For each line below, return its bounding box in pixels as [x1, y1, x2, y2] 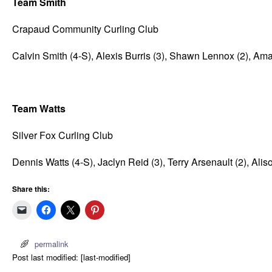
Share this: [12, 183, 50, 195]
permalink [34, 238, 68, 250]
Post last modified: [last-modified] [12, 251, 131, 263]
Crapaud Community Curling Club [12, 21, 158, 36]
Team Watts [12, 101, 66, 116]
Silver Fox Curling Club [12, 127, 113, 142]
